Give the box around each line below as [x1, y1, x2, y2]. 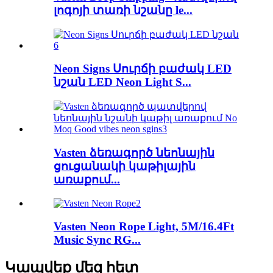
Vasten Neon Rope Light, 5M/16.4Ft [54, 220, 234, 233]
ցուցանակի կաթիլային [54, 159, 196, 172]
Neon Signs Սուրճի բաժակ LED [54, 62, 232, 76]
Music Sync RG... [54, 233, 141, 247]
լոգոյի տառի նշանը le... [54, 3, 193, 16]
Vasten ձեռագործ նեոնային [54, 146, 214, 159]
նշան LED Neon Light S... [54, 76, 191, 89]
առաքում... [54, 172, 120, 186]
